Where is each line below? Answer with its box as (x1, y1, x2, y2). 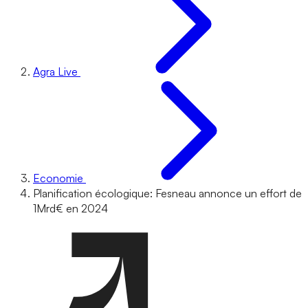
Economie (33, 171, 83, 185)
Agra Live (33, 65, 78, 78)
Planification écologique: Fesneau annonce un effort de (33, 186, 302, 200)
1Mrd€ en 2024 (33, 201, 108, 215)
